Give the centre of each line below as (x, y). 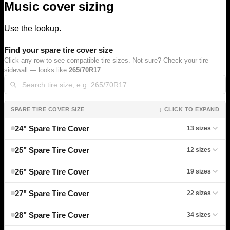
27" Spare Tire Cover (52, 193)
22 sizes (199, 193)
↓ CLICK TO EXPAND (189, 109)
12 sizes (199, 150)
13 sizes (199, 128)
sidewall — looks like (36, 70)
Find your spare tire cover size (59, 50)
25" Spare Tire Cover (52, 150)
